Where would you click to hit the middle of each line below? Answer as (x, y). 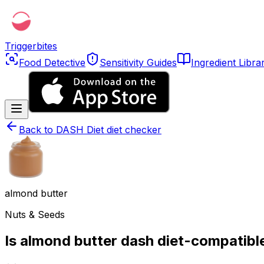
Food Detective (52, 62)
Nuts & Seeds (35, 214)
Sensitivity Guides (138, 62)
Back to (37, 130)
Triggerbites (31, 46)
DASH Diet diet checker (109, 130)
